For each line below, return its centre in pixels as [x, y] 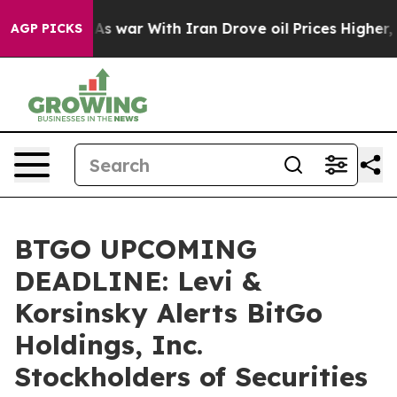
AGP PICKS [47, 28]
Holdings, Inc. [109, 345]
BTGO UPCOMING [136, 249]
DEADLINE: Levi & [138, 281]
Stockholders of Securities [191, 377]
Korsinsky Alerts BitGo [168, 313]
